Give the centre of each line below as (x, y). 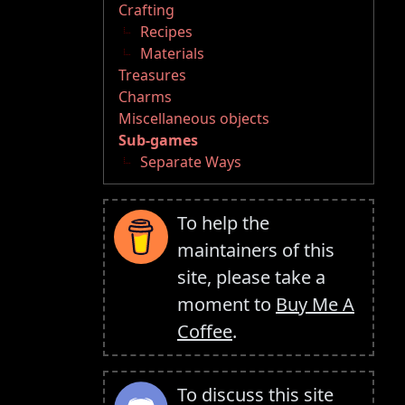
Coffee (205, 332)
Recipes (166, 32)
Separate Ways (191, 162)
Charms (145, 97)
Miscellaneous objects (194, 119)
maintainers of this (256, 250)
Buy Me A (315, 305)
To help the (223, 223)
